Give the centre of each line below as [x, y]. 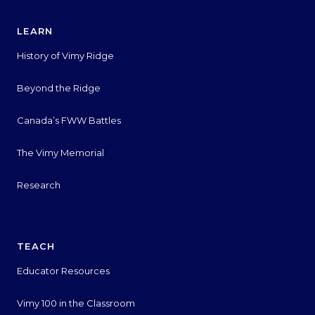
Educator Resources [63, 270]
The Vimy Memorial [60, 152]
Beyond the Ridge [59, 88]
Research [39, 185]
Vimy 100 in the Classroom [76, 303]
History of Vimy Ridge [65, 55]
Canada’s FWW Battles [69, 120]
